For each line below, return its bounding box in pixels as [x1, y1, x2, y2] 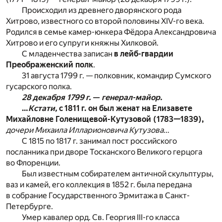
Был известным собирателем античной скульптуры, [22, 168, 214, 178]
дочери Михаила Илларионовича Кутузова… [6, 125, 169, 135]
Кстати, [28, 103, 57, 113]
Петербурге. [6, 201, 53, 211]
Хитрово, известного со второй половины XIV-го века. [6, 16, 204, 26]
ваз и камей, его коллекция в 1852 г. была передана [6, 179, 192, 189]
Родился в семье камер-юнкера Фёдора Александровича [6, 27, 216, 37]
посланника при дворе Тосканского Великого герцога [6, 147, 202, 157]
